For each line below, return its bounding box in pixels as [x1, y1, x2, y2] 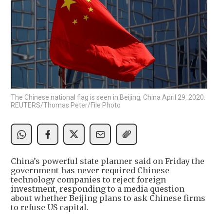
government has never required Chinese [11, 165, 169, 175]
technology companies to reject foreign [11, 174, 166, 184]
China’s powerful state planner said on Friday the [11, 156, 204, 166]
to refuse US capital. [11, 202, 89, 212]
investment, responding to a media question [11, 183, 184, 194]
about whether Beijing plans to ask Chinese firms [11, 193, 205, 203]
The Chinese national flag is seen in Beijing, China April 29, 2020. [11, 93, 205, 101]
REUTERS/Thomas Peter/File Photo [11, 101, 121, 109]
